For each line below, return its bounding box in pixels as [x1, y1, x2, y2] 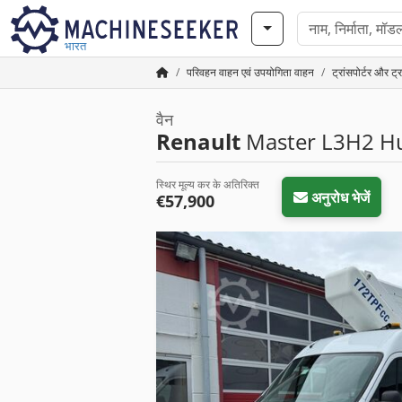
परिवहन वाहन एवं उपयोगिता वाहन [187, 65, 314, 80]
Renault [156, 127, 240, 156]
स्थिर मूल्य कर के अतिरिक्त [156, 177, 259, 192]
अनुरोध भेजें [311, 187, 371, 207]
